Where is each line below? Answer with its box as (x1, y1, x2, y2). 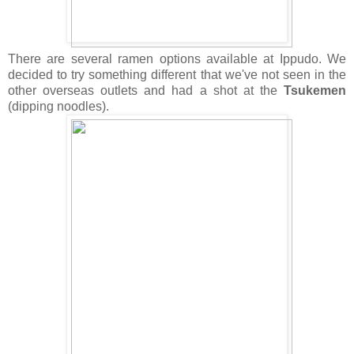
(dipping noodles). (8, 99, 109, 113)
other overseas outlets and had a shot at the (8, 83, 284, 97)
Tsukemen (284, 83, 346, 97)
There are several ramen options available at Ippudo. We (8, 51, 346, 66)
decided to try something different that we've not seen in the (8, 67, 346, 81)
